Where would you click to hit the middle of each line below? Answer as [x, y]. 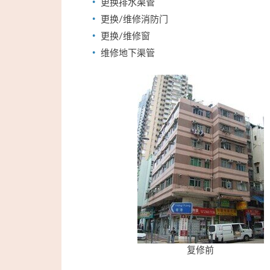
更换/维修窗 [125, 36]
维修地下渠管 [128, 52]
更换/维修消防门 [134, 19]
